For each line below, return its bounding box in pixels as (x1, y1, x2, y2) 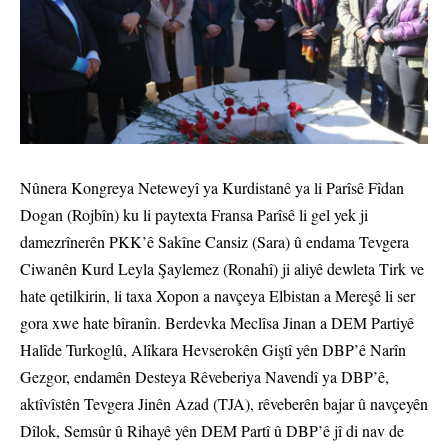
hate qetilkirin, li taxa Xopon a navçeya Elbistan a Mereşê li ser (20, 285, 415, 307)
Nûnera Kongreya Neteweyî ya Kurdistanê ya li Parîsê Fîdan (20, 177, 404, 199)
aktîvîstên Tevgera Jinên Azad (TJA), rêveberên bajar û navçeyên (20, 393, 428, 415)
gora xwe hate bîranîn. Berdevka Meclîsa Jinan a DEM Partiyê (20, 312, 414, 334)
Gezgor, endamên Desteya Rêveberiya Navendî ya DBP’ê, (20, 366, 389, 388)
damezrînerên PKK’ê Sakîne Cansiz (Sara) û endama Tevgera (20, 231, 409, 253)
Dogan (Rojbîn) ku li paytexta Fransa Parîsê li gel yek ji (20, 204, 368, 226)
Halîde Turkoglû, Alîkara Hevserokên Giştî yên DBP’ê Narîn (20, 339, 406, 361)
